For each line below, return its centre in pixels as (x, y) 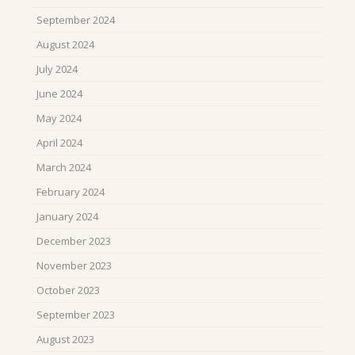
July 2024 (57, 69)
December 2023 (74, 240)
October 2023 (68, 290)
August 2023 (65, 339)
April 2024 (59, 142)
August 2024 (65, 44)
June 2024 (59, 93)
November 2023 (74, 265)
